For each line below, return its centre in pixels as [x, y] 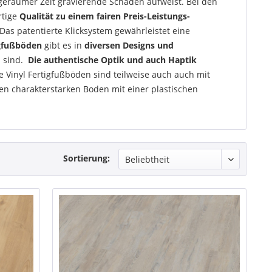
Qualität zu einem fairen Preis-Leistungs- [105, 16]
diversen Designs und [129, 45]
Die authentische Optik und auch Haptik [112, 60]
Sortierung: [87, 158]
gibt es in [63, 45]
